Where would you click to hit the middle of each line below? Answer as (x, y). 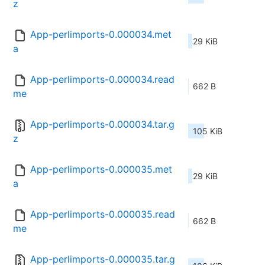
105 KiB (208, 131)
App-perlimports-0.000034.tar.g (102, 125)
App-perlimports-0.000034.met (101, 35)
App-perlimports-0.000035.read (103, 214)
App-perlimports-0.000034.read (102, 80)
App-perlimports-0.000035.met (101, 169)
